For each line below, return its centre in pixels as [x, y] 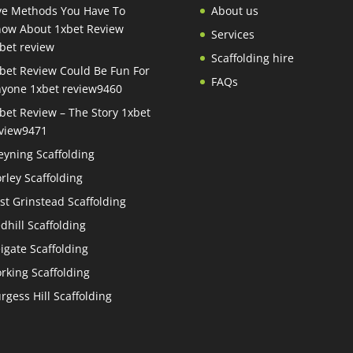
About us [234, 10]
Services [232, 34]
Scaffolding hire [252, 58]
